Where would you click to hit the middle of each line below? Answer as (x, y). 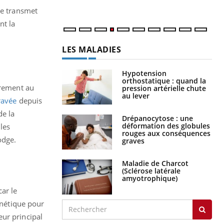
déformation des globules (166, 125)
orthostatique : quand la (164, 80)
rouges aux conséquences (166, 133)
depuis (29, 100)
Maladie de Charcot (155, 163)
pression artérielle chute (164, 88)
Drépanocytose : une (157, 118)
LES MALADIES (91, 49)
